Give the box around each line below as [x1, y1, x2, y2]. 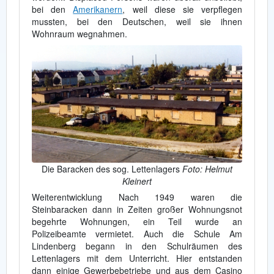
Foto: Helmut [182, 162, 232, 175]
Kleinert [122, 174, 152, 187]
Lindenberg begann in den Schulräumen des [32, 239, 242, 252]
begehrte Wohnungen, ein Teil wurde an [32, 215, 242, 228]
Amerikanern [73, 3, 123, 15]
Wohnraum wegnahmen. [32, 28, 127, 40]
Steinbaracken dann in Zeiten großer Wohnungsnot [32, 202, 242, 215]
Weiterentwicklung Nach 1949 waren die [32, 190, 242, 203]
